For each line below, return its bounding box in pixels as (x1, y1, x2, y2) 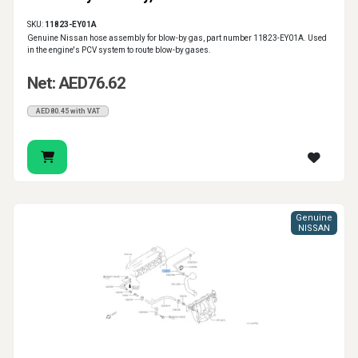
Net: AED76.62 (27, 74, 125, 93)
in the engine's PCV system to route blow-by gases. (27, 46, 211, 55)
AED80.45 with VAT (36, 107, 100, 116)
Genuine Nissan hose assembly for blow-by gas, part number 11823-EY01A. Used (27, 34, 327, 43)
